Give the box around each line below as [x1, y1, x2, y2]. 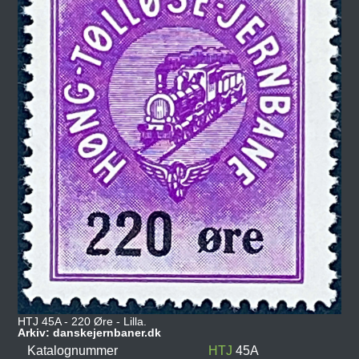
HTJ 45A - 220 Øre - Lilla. [18, 314, 147, 328]
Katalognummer [27, 343, 119, 357]
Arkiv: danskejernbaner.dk [18, 325, 162, 339]
